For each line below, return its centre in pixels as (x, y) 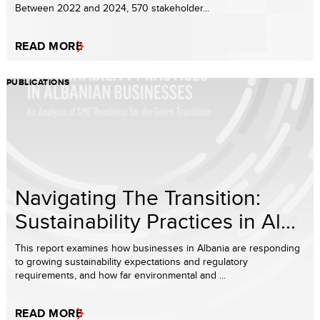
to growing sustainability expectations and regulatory (131, 261)
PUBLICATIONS (38, 82)
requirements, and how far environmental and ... (120, 275)
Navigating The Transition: (138, 197)
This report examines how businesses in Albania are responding (157, 247)
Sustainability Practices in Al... (155, 220)
